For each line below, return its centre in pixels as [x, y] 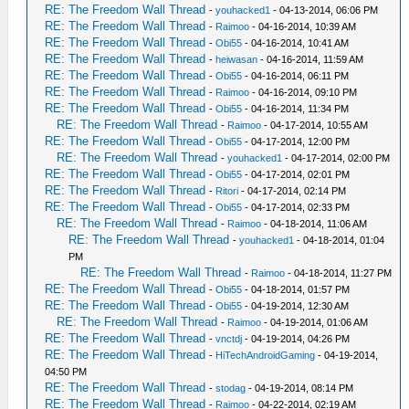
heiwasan [237, 60]
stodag [231, 388]
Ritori [227, 191]
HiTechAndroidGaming [266, 356]
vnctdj [229, 339]
